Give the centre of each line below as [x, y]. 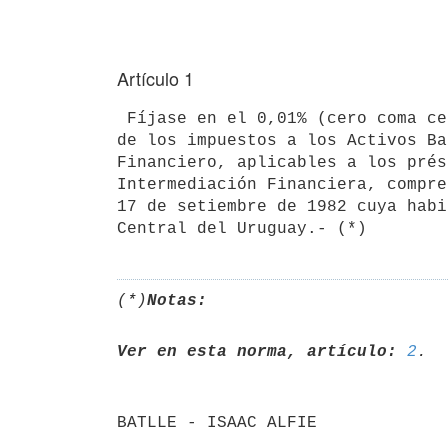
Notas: [177, 300]
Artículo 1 [155, 78]
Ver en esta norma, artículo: [257, 351]
